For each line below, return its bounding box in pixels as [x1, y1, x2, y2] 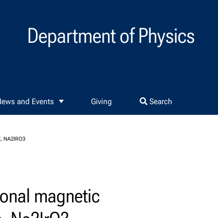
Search [147, 97, 172, 107]
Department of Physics [27, 23, 195, 48]
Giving [91, 97, 112, 107]
